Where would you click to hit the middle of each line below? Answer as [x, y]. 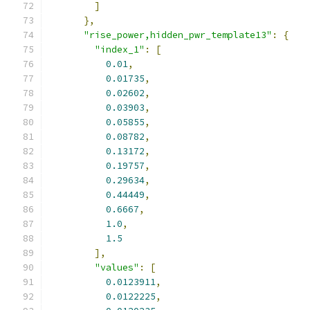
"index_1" [120, 49]
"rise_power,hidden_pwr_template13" [178, 35]
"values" [117, 267]
